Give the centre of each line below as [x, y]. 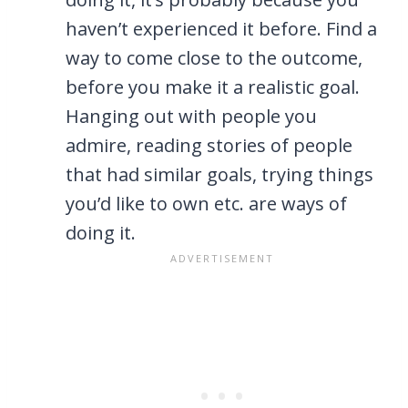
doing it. [101, 232]
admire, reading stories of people [209, 145]
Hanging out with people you [191, 116]
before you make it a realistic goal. [213, 87]
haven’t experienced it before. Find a [221, 28]
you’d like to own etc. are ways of [206, 203]
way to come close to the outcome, [214, 57]
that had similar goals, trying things [219, 174]
